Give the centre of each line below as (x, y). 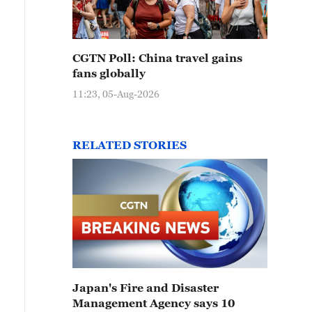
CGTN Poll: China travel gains (157, 58)
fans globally (109, 73)
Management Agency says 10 (154, 303)
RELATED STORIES (130, 145)
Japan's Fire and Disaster (146, 288)
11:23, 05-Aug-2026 (116, 94)
